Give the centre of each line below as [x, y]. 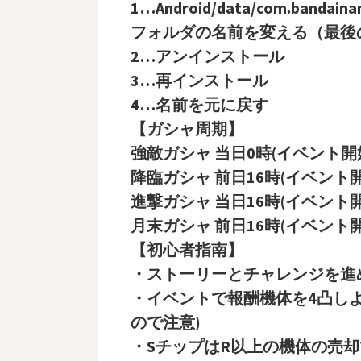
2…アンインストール [207, 56]
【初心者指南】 [187, 249]
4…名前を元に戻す [199, 104]
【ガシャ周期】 [187, 128]
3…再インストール [199, 80]
